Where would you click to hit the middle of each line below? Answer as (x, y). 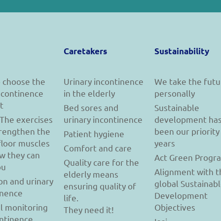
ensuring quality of (100, 186)
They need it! (89, 210)
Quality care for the (101, 162)
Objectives (175, 207)
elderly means (91, 174)
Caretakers (85, 51)
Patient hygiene (94, 134)
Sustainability (182, 51)
